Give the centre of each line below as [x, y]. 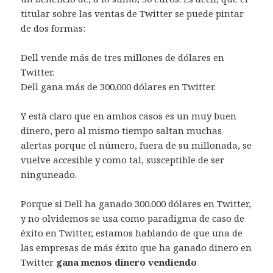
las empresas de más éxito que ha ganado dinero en [136, 247]
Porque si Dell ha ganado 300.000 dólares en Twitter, [136, 203]
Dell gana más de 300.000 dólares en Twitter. [119, 86]
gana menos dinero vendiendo [127, 262]
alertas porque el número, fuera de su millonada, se [136, 145]
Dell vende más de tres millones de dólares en [123, 57]
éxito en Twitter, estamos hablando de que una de [132, 232]
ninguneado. [49, 174]
